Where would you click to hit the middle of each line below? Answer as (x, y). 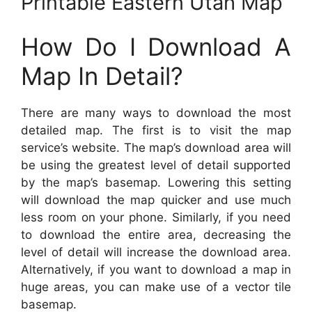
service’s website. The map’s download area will (156, 148)
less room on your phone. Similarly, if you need (156, 218)
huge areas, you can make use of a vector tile (156, 287)
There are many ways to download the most (156, 113)
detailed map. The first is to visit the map (156, 131)
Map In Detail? (102, 76)
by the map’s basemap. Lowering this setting (156, 183)
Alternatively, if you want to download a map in (156, 270)
